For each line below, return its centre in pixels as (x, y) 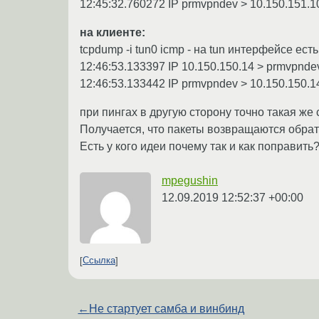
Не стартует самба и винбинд (167, 308)
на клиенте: (113, 32)
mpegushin (190, 180)
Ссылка (99, 261)
